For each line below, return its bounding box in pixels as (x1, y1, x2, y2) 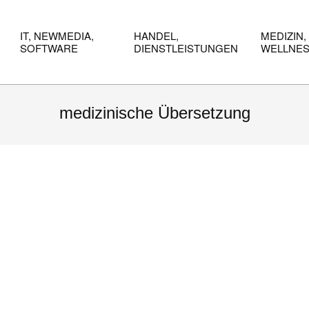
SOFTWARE (20, 41, 78, 55)
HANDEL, (134, 28, 179, 43)
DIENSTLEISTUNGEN (134, 41, 238, 55)
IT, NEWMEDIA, (20, 28, 94, 43)
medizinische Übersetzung (59, 103, 250, 122)
